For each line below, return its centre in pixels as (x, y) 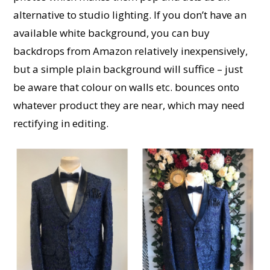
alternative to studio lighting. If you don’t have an (130, 14)
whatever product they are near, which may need (129, 105)
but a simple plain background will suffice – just (128, 69)
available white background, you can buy (112, 33)
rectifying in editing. (61, 123)
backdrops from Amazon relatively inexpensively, (131, 51)
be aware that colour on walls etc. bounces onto (127, 87)
